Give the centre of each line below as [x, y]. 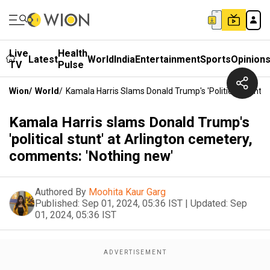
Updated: [209, 203]
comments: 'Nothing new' [91, 156]
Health [73, 53]
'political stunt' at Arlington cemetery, [131, 139]
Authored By [61, 192]
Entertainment [168, 59]
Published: [57, 203]
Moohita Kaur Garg [127, 192]
